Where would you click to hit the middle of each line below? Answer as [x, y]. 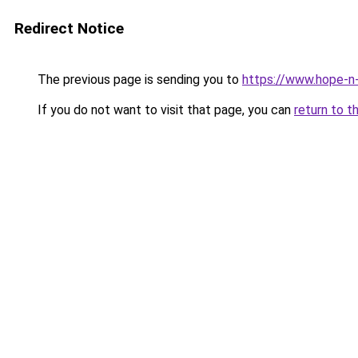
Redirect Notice [69, 28]
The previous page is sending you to [138, 80]
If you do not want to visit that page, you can [164, 110]
